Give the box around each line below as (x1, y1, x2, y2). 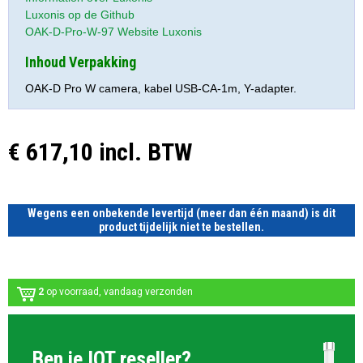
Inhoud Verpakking (25, 53, 136, 70)
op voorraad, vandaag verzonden (44, 286, 193, 298)
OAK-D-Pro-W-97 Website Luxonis (25, 24, 202, 38)
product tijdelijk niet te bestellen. (99, 220, 264, 233)
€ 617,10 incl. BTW (8, 138, 192, 166)
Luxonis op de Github (25, 7, 135, 21)
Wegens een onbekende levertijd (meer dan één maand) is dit (28, 206, 335, 220)
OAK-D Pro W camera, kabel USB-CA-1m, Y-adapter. (25, 81, 297, 95)
